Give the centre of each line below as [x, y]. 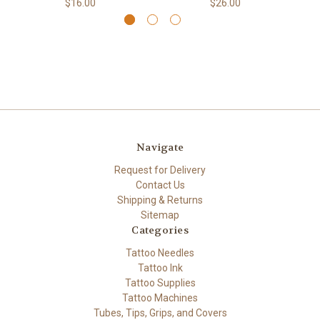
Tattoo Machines [160, 298]
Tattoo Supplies [160, 283]
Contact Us [160, 185]
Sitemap [160, 215]
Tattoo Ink [160, 268]
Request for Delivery [160, 170]
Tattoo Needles [160, 253]
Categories [160, 230]
